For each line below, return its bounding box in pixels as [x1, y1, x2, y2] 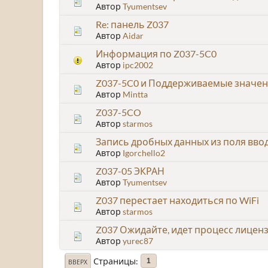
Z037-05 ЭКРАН [96, 165, 165, 176]
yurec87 [123, 235, 153, 246]
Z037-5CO [96, 106, 141, 118]
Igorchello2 [123, 147, 165, 158]
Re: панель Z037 [96, 18, 169, 30]
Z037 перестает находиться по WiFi [96, 194, 259, 206]
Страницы [93, 255, 136, 266]
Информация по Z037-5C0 [96, 47, 217, 59]
